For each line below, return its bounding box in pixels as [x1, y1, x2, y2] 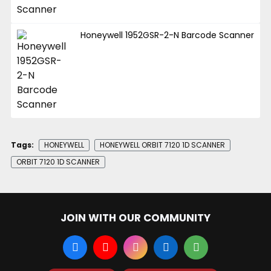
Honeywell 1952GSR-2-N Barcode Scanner [80, 28, 255, 41]
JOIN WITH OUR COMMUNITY [60, 211, 211, 226]
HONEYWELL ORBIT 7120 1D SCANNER [100, 139, 225, 150]
